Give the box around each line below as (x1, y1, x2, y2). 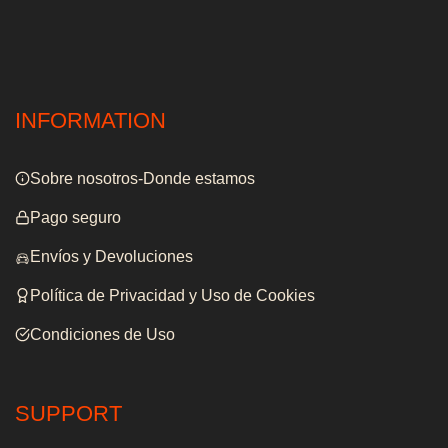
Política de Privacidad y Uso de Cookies (30, 286, 315, 304)
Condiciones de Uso (30, 325, 175, 343)
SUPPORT (15, 400, 122, 426)
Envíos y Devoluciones (30, 247, 193, 265)
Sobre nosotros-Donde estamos (30, 169, 255, 187)
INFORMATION (15, 107, 166, 133)
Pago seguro (30, 208, 121, 226)
